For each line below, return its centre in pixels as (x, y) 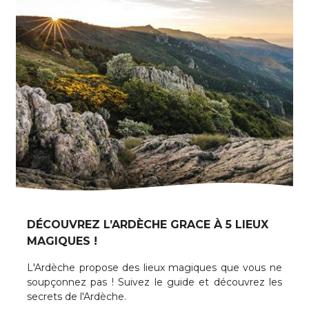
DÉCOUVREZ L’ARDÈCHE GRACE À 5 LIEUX (148, 225)
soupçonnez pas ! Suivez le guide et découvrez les (154, 282)
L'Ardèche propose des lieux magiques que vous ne (154, 268)
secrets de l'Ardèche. (77, 297)
